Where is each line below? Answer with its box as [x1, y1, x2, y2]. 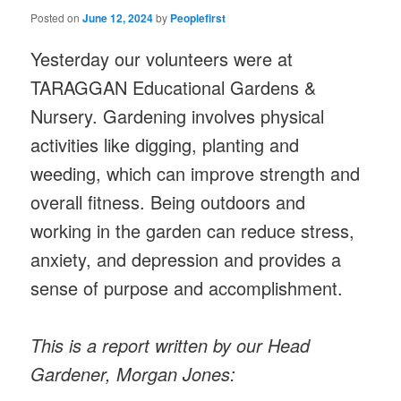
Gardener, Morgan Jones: [30, 361, 236, 388]
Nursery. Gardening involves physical [30, 102, 325, 129]
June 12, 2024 [82, 9, 154, 26]
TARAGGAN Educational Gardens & [30, 73, 317, 100]
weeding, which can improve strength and [30, 159, 361, 186]
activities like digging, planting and [30, 131, 300, 158]
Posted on [30, 9, 83, 25]
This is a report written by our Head [30, 332, 311, 359]
